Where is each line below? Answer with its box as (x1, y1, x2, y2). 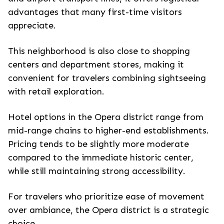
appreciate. (8, 20, 56, 31)
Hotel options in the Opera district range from (8, 111, 203, 122)
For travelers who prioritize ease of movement (8, 191, 204, 202)
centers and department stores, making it (8, 59, 184, 70)
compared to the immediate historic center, (8, 152, 193, 163)
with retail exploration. (8, 86, 104, 97)
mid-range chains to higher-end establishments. (8, 125, 209, 136)
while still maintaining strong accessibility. (8, 165, 185, 176)
